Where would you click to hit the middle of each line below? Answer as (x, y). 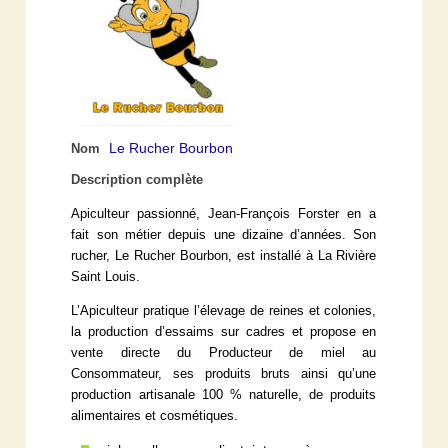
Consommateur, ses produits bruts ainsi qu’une (224, 373)
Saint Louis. (106, 276)
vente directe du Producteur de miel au (224, 352)
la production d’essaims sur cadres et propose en (224, 331)
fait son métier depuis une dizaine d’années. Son (224, 234)
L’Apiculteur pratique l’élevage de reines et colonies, (224, 310)
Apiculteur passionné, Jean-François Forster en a (224, 213)
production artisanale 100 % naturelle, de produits (224, 394)
